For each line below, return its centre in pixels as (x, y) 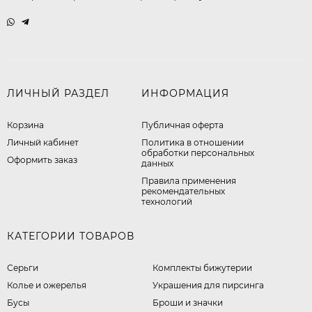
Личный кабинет (43, 143)
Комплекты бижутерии (203, 268)
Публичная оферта (182, 125)
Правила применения (188, 181)
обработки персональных (197, 153)
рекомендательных (183, 192)
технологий (166, 202)
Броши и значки (188, 303)
